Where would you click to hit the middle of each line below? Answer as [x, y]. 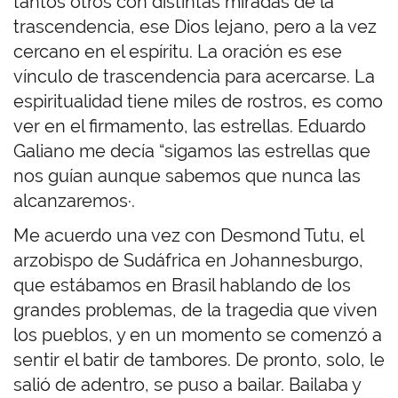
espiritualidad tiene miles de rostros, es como [198, 102]
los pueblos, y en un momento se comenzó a [198, 335]
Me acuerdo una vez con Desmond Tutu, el [188, 236]
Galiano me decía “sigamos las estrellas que [192, 151]
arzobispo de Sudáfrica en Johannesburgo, [188, 261]
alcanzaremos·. [74, 201]
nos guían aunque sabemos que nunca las [187, 176]
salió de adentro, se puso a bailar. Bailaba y [187, 385]
